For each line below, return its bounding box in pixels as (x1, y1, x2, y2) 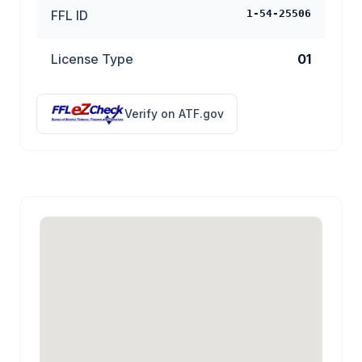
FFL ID (51, 7, 88, 23)
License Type (51, 51, 133, 67)
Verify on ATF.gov (124, 107, 224, 120)
